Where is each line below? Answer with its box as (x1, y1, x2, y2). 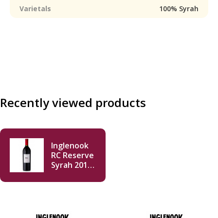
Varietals (19, 4, 51, 13)
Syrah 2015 (51, 160, 92, 170)
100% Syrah (159, 4, 199, 13)
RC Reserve (51, 150, 94, 161)
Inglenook (51, 140, 89, 151)
